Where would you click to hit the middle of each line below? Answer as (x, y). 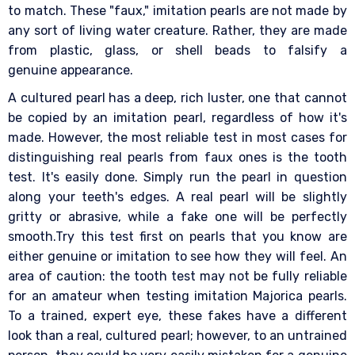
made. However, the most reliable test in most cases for (177, 138)
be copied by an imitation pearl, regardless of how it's (177, 118)
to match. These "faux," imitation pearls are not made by (177, 11)
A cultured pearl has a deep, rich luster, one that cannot (177, 98)
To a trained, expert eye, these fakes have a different (177, 316)
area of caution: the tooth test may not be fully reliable (177, 277)
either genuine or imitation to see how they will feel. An (177, 257)
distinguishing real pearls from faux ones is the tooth (177, 158)
